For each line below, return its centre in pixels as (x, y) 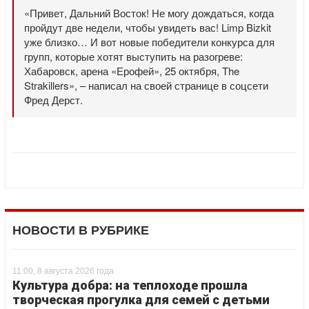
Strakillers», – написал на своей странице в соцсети (146, 85)
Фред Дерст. (53, 100)
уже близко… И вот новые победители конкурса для (149, 42)
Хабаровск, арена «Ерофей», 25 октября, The (132, 71)
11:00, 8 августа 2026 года (63, 271)
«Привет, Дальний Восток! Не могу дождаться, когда (149, 13)
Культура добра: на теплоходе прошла (130, 285)
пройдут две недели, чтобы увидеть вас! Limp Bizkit (148, 27)
